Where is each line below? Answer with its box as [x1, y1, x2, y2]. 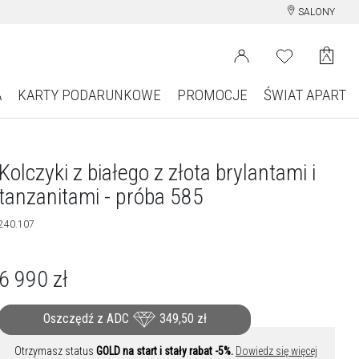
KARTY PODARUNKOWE [17, 86, 161, 104]
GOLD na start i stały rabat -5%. [96, 345, 233, 357]
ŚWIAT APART [263, 86, 346, 104]
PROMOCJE [176, 86, 248, 104]
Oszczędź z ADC [42, 311, 132, 327]
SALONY [296, 6, 335, 18]
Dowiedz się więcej [236, 345, 317, 357]
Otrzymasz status [14, 345, 96, 357]
